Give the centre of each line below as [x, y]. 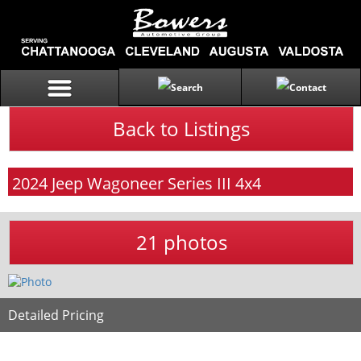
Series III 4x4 [214, 183]
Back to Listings [181, 129]
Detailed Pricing [56, 315]
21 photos [181, 242]
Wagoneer [125, 183]
